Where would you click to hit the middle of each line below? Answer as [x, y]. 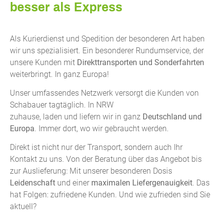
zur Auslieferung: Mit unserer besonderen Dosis [91, 171]
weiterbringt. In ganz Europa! [59, 74]
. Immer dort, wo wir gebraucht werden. [102, 128]
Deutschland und [172, 116]
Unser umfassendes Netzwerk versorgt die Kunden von [104, 93]
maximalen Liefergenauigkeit [142, 183]
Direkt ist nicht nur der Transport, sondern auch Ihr [96, 147]
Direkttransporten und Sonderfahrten [141, 62]
